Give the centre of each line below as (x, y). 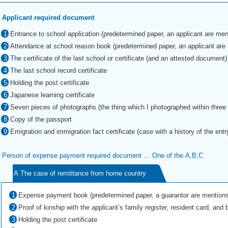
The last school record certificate (58, 70)
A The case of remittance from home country (80, 173)
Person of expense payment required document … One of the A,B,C (103, 155)
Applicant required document (48, 18)
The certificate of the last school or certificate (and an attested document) (118, 58)
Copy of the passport (41, 119)
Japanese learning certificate (52, 95)
